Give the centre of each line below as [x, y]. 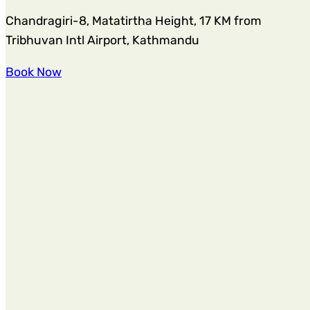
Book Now [34, 72]
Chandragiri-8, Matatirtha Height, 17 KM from [134, 21]
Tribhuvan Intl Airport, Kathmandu [102, 40]
